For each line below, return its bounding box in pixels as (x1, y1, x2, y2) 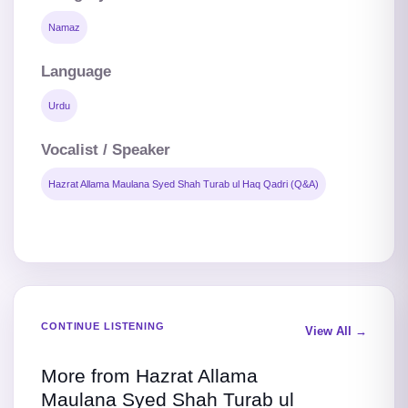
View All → (305, 323, 367, 338)
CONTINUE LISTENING (41, 320, 165, 331)
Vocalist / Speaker (41, 141, 170, 159)
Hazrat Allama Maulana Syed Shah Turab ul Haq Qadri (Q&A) (48, 178, 319, 190)
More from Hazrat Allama (41, 365, 258, 387)
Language (41, 63, 111, 81)
